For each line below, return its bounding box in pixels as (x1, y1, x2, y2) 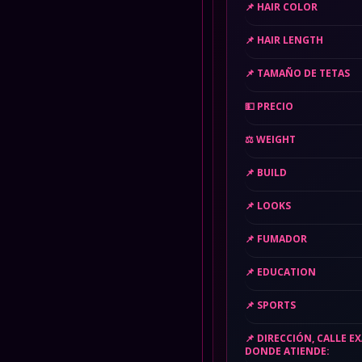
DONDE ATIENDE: (245, 344, 330, 358)
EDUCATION (257, 265, 316, 279)
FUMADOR (257, 232, 307, 246)
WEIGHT (256, 133, 296, 146)
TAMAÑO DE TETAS (257, 66, 350, 80)
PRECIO (257, 99, 293, 113)
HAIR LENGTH (257, 33, 323, 47)
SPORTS (257, 298, 296, 312)
